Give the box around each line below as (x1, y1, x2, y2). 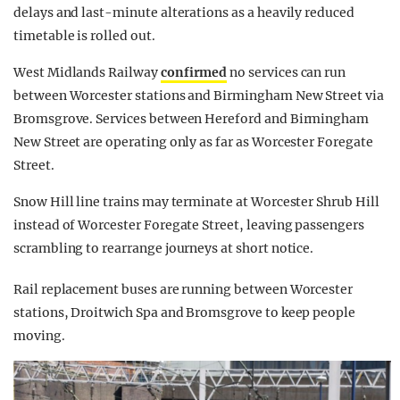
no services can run (227, 64, 346, 81)
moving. (13, 328, 65, 345)
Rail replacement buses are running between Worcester (13, 281, 354, 298)
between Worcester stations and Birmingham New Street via (13, 87, 384, 104)
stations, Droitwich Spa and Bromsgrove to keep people (13, 304, 356, 321)
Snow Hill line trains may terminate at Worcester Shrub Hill (13, 194, 379, 211)
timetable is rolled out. (13, 28, 155, 45)
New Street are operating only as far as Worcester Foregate (13, 134, 373, 151)
